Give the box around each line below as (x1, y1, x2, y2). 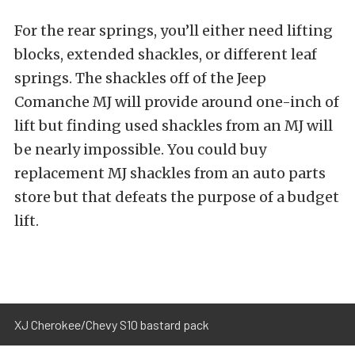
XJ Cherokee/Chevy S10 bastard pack (14, 316, 209, 332)
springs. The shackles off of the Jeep (14, 68, 266, 87)
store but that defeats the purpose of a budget (14, 187, 339, 206)
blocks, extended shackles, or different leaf (14, 44, 317, 63)
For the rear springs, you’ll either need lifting (14, 21, 333, 40)
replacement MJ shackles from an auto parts (14, 163, 326, 182)
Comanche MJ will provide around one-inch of (14, 92, 339, 111)
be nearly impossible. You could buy (14, 139, 266, 158)
